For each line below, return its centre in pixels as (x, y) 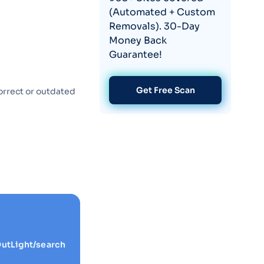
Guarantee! (136, 55)
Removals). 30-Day (154, 26)
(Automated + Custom (162, 12)
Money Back (138, 40)
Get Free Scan (165, 90)
